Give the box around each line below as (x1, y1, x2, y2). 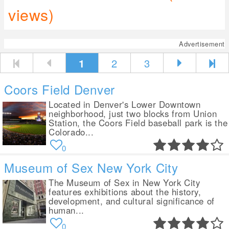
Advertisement (179, 39, 225, 49)
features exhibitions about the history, (49, 186, 201, 198)
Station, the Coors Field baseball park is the (49, 117, 228, 129)
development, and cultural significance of (49, 195, 215, 207)
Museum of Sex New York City (4, 158, 178, 176)
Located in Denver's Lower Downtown (49, 98, 201, 110)
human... (49, 204, 84, 216)
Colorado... (49, 126, 94, 138)
